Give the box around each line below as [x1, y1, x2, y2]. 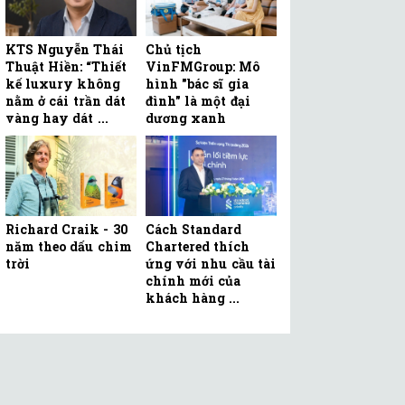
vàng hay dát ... [5, 108, 108, 127]
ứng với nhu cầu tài [146, 255, 276, 273]
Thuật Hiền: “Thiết [5, 57, 127, 75]
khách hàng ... [146, 289, 240, 307]
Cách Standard [146, 221, 242, 239]
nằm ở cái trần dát [5, 91, 126, 109]
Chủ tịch [146, 40, 202, 58]
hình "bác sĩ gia [146, 74, 249, 92]
